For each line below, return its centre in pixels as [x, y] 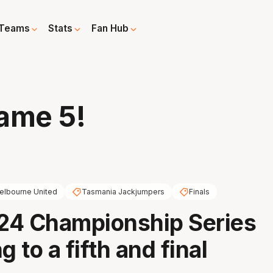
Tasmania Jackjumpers [123, 192]
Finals [199, 192]
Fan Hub [110, 29]
